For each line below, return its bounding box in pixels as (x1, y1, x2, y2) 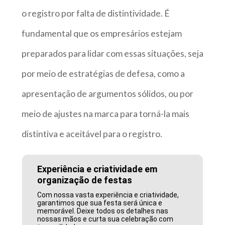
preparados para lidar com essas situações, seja (21, 48, 203, 59)
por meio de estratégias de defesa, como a (21, 68, 185, 79)
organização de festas (37, 174, 133, 185)
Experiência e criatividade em (37, 163, 158, 174)
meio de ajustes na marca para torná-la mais (21, 108, 189, 119)
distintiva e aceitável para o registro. (21, 128, 162, 139)
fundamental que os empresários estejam (21, 28, 182, 39)
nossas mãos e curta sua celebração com (37, 214, 174, 223)
